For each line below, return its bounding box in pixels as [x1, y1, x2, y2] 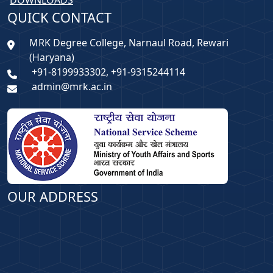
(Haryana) [29, 51, 74, 65]
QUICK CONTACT [7, 9, 112, 27]
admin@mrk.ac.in [32, 80, 112, 94]
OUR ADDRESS [7, 188, 98, 206]
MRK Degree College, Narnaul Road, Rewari [29, 36, 229, 50]
